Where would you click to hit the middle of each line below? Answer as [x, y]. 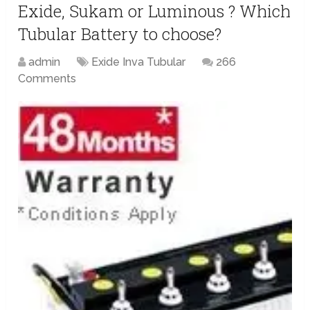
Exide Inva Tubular [139, 62]
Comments [47, 78]
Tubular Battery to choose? [120, 34]
